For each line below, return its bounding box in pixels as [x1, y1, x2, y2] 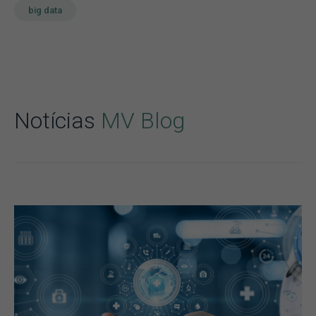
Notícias [14, 107, 101, 134]
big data [28, 4, 62, 16]
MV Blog [101, 107, 185, 134]
